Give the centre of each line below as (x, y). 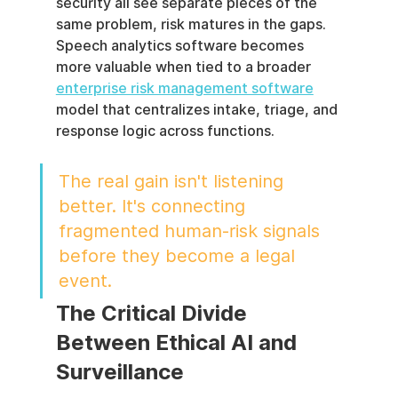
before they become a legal (179, 256)
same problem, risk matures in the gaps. (192, 25)
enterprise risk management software (184, 89)
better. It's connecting (154, 207)
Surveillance (119, 372)
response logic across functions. (165, 131)
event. (85, 281)
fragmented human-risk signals (191, 231)
